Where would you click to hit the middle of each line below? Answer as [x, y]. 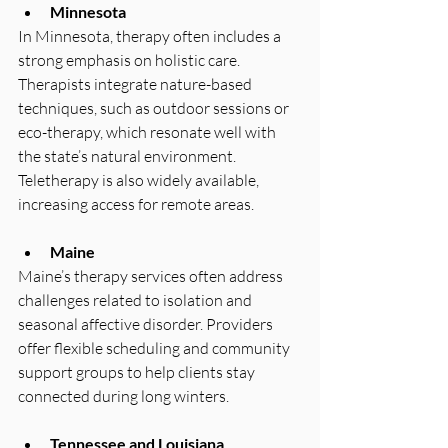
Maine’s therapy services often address [152, 275]
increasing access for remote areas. [136, 203]
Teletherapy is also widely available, [140, 179]
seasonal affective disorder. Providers [147, 323]
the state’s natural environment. [128, 155]
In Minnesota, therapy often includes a [151, 35]
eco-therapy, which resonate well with [148, 131]
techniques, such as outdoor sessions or [155, 107]
